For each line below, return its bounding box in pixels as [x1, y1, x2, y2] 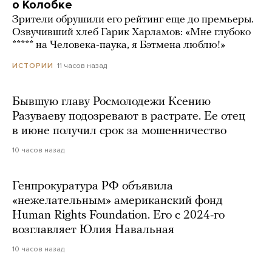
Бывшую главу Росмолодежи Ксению [12, 95, 211, 108]
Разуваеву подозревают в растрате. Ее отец [12, 110, 245, 123]
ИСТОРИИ [12, 61, 53, 70]
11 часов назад [57, 61, 107, 70]
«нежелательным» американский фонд [12, 194, 223, 207]
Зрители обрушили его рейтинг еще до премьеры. [12, 13, 254, 25]
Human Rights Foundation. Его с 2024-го [12, 209, 225, 222]
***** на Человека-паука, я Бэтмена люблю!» [12, 39, 225, 51]
